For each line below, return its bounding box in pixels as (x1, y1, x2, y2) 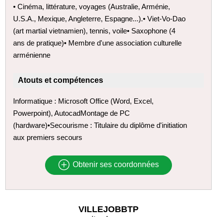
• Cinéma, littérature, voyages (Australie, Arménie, (13, 2, 170, 11)
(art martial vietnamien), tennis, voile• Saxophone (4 (13, 26, 176, 35)
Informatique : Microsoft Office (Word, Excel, (13, 96, 154, 105)
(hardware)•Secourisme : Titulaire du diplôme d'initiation (13, 121, 187, 129)
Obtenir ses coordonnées (70, 160, 159, 169)
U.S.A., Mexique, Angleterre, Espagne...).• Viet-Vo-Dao (13, 14, 186, 23)
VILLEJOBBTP (78, 204, 139, 214)
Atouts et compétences (18, 76, 104, 84)
